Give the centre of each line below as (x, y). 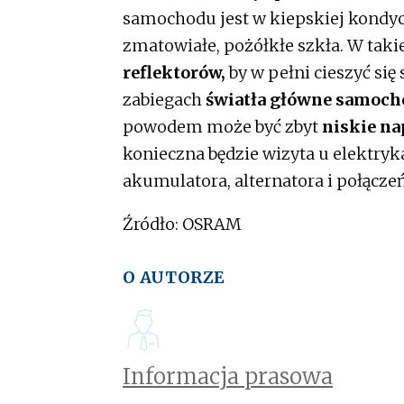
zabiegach (164, 99)
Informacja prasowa (228, 376)
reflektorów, (174, 72)
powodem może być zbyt (220, 126)
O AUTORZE (174, 277)
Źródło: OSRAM (182, 224)
